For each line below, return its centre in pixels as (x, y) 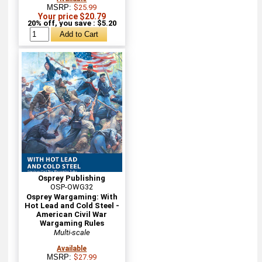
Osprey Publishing (72, 178)
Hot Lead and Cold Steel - (72, 205)
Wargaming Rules (72, 223)
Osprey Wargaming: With (72, 196)
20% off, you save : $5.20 (72, 23)
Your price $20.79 (72, 16)
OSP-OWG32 (72, 187)
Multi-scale (72, 232)
